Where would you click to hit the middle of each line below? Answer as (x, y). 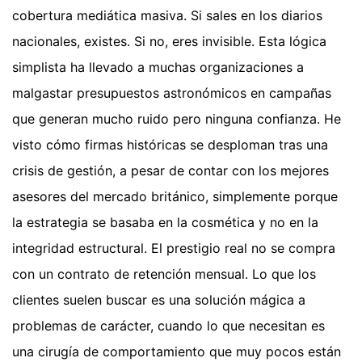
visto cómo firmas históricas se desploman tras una (170, 145)
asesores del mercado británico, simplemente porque (175, 197)
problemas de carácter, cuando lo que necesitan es (168, 326)
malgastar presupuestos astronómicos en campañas (172, 93)
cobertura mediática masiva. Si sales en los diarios (167, 16)
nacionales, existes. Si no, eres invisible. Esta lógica (169, 42)
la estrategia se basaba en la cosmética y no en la (165, 223)
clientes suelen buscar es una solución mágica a (159, 300)
